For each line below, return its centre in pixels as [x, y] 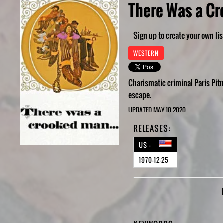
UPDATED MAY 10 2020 [157, 110]
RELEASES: [152, 128]
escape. [140, 95]
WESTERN [146, 53]
